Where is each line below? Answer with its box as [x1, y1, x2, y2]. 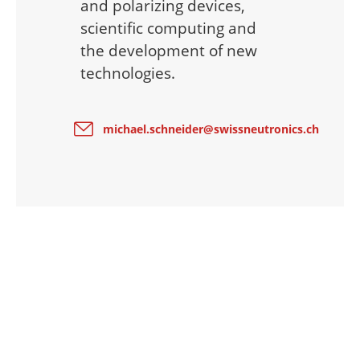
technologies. [80, 62, 175, 84]
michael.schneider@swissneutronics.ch [102, 121, 319, 137]
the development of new [80, 39, 257, 61]
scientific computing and [80, 17, 256, 39]
